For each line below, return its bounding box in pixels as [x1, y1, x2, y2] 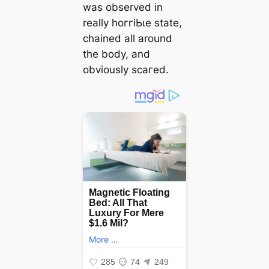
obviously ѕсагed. [82, 63, 169, 76]
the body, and [82, 47, 150, 60]
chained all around [82, 32, 172, 44]
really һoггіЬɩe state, [82, 16, 182, 29]
